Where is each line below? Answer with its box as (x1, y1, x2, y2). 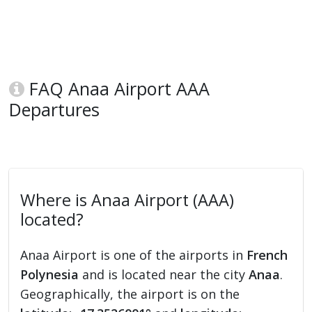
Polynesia (20, 266, 79, 283)
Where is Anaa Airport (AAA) (20, 189, 235, 212)
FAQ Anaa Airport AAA (24, 77, 210, 101)
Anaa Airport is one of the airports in (20, 247, 247, 264)
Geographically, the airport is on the (20, 286, 240, 303)
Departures (9, 97, 100, 122)
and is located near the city (79, 266, 249, 283)
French (247, 247, 288, 264)
